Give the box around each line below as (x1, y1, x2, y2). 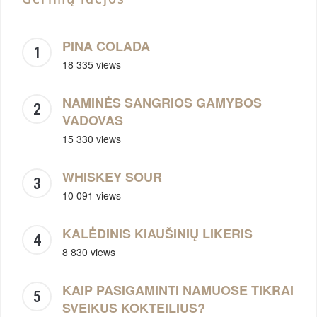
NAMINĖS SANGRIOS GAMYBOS (62, 93, 262, 113)
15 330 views (62, 132, 121, 146)
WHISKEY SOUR (62, 168, 162, 187)
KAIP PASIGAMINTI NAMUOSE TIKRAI (62, 281, 294, 300)
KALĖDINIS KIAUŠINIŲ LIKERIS (62, 224, 253, 243)
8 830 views (62, 245, 115, 260)
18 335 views (62, 57, 121, 72)
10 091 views (62, 188, 121, 203)
